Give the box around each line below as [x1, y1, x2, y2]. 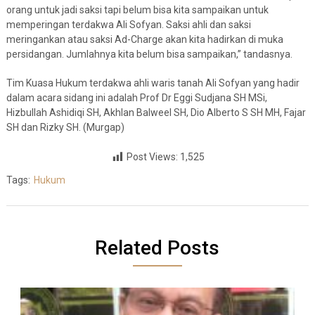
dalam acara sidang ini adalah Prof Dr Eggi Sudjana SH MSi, [6, 92, 267, 104]
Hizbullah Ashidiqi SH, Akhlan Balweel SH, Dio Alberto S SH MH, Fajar [6, 107, 306, 119]
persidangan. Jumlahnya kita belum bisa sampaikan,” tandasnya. [6, 49, 292, 60]
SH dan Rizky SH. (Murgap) [6, 122, 124, 134]
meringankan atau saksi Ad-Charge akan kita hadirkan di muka [6, 34, 283, 46]
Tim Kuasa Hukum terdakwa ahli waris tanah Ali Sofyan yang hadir [6, 77, 300, 89]
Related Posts [95, 236, 220, 259]
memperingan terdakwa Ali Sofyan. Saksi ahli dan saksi [6, 19, 251, 31]
